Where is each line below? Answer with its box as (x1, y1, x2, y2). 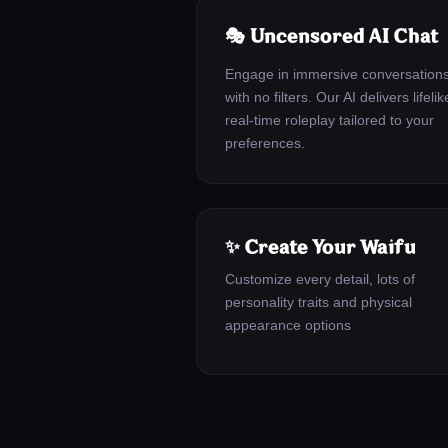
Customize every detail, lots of (225, 271, 415, 287)
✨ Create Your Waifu (225, 237, 415, 258)
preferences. (225, 135, 305, 151)
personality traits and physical (225, 294, 412, 310)
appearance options (225, 317, 351, 333)
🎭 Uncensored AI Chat (225, 26, 438, 47)
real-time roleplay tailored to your (225, 112, 434, 128)
